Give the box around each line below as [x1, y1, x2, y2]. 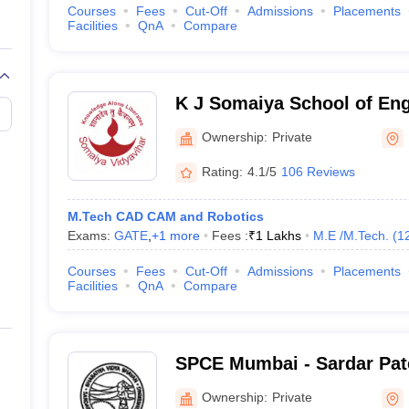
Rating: [201, 163, 243, 179]
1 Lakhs [255, 228, 301, 243]
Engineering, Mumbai [174, 377, 361, 397]
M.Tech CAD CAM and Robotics [67, 209, 264, 224]
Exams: [67, 228, 114, 243]
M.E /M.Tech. [312, 228, 389, 243]
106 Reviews [280, 163, 355, 179]
